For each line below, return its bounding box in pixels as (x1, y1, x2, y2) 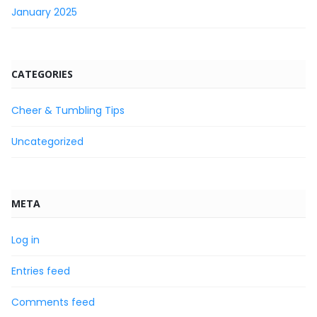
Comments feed (11, 294, 95, 309)
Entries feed (11, 263, 70, 278)
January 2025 (11, 4, 77, 19)
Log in (11, 232, 40, 247)
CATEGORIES (11, 67, 73, 81)
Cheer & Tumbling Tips (11, 103, 125, 117)
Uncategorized (11, 134, 83, 149)
